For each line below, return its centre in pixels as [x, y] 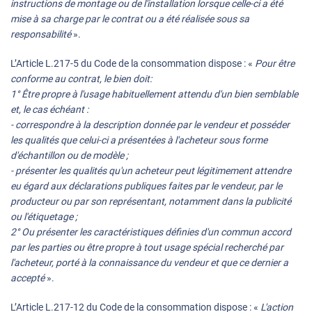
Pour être [275, 64]
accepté [29, 278]
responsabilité [42, 34]
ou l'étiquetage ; [44, 217]
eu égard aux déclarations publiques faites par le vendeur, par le [146, 186]
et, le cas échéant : [49, 110]
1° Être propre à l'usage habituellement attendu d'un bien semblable [154, 94]
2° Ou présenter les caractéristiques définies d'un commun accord [151, 232]
